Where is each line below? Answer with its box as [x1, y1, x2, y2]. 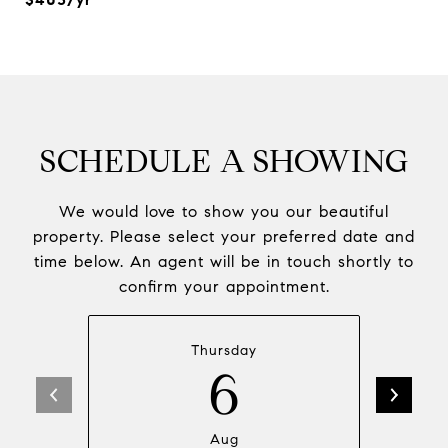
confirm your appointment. [118, 277, 330, 296]
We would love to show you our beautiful [59, 202, 389, 221]
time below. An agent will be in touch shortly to [34, 252, 414, 271]
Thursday [191, 342, 257, 359]
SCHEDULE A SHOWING [39, 141, 409, 181]
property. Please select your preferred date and [33, 227, 415, 246]
